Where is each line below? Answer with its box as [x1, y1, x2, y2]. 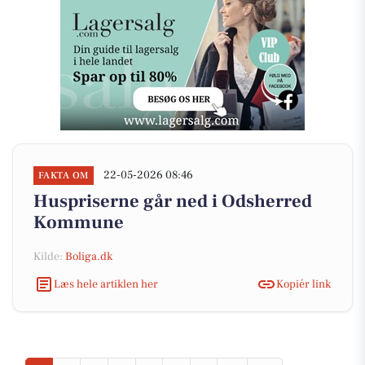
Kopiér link [276, 276, 331, 292]
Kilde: [33, 249, 65, 264]
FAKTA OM [38, 169, 89, 182]
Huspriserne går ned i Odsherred [33, 190, 312, 213]
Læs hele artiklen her [54, 276, 158, 292]
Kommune [33, 211, 124, 234]
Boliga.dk [65, 249, 112, 264]
